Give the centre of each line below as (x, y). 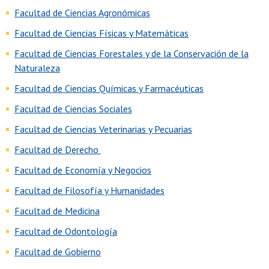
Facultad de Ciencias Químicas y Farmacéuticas (109, 89)
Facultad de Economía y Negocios (83, 170)
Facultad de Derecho (58, 150)
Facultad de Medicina (57, 211)
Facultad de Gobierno (58, 252)
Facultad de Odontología (66, 231)
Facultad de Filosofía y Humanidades (89, 191)
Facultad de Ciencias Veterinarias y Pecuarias (103, 129)
